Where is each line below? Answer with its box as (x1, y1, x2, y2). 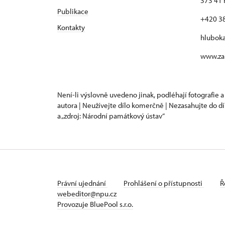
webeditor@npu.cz (57, 189, 117, 198)
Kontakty (57, 23, 85, 32)
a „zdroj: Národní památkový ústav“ (57, 111, 165, 121)
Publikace (57, 7, 88, 16)
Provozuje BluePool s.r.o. (57, 199, 133, 209)
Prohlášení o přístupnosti (124, 178, 204, 188)
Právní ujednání (57, 178, 107, 188)
